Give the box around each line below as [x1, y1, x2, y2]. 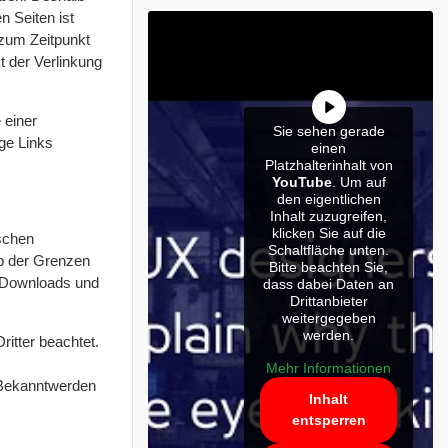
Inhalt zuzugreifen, [270, 208, 387, 225]
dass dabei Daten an [263, 276, 394, 293]
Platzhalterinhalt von [264, 157, 393, 174]
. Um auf [331, 174, 386, 191]
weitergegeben [281, 310, 376, 327]
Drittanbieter [289, 293, 368, 310]
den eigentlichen [276, 191, 381, 208]
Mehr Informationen [266, 360, 391, 377]
